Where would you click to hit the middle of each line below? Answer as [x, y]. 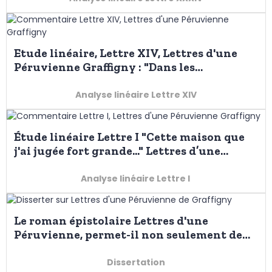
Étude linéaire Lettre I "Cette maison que [129, 137]
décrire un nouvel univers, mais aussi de [128, 249]
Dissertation [136, 263]
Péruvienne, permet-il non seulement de [128, 235]
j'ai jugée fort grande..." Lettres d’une [80, 151]
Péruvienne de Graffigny [83, 165]
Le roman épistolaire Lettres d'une [111, 221]
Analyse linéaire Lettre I [136, 179]
